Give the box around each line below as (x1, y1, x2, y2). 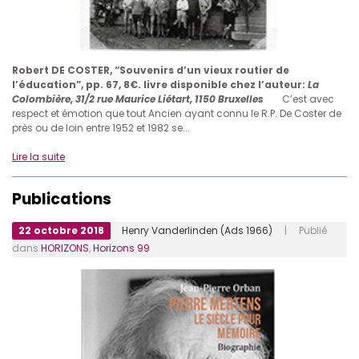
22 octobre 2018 (18, 223, 104, 237)
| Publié (272, 223, 327, 237)
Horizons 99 (93, 240, 150, 255)
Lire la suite (12, 149, 65, 163)
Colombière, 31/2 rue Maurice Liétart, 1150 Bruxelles (12, 91, 264, 106)
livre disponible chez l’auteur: (143, 77, 308, 91)
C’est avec (282, 91, 334, 106)
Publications (12, 188, 111, 210)
